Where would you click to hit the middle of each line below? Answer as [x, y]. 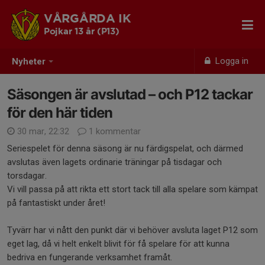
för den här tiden [60, 113]
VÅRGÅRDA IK [88, 19]
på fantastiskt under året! [56, 203]
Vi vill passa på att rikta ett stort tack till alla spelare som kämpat [132, 189]
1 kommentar [114, 131]
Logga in [231, 61]
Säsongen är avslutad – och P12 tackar [130, 94]
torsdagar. [27, 176]
